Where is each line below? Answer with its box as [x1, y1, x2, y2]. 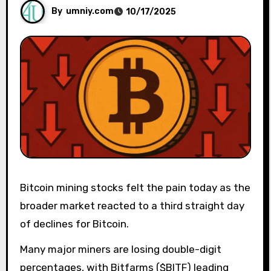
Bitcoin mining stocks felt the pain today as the [19, 181, 27, 194]
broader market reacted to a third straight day [19, 199, 244, 212]
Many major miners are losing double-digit [19, 243, 221, 256]
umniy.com [65, 5, 114, 16]
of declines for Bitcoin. [19, 217, 129, 230]
